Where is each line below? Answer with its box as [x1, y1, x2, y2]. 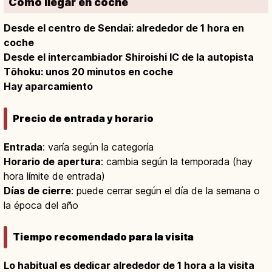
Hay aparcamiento [4, 80, 93, 93]
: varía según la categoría [42, 140, 154, 153]
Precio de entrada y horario [13, 112, 154, 124]
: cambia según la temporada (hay [101, 155, 253, 168]
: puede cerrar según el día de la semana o [71, 184, 260, 197]
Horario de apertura [4, 155, 101, 168]
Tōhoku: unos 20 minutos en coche [4, 66, 173, 78]
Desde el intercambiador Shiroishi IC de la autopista [4, 51, 254, 64]
